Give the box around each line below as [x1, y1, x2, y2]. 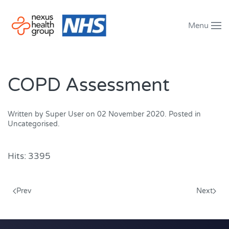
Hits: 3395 [8, 151, 51, 162]
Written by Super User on [8, 110, 97, 119]
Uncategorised [8, 120, 58, 128]
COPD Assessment [8, 74, 170, 96]
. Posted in [165, 110, 201, 119]
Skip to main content [23, 24, 108, 35]
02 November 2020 [97, 110, 165, 119]
